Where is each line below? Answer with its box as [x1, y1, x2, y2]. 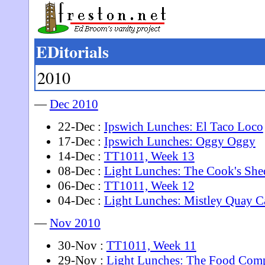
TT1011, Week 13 [104, 148, 195, 163]
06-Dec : [57, 178, 104, 193]
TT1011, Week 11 [106, 238, 196, 253]
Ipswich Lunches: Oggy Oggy [104, 134, 256, 148]
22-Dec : [57, 119, 104, 134]
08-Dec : [57, 163, 104, 178]
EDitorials [35, 40, 109, 64]
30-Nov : [57, 238, 106, 253]
